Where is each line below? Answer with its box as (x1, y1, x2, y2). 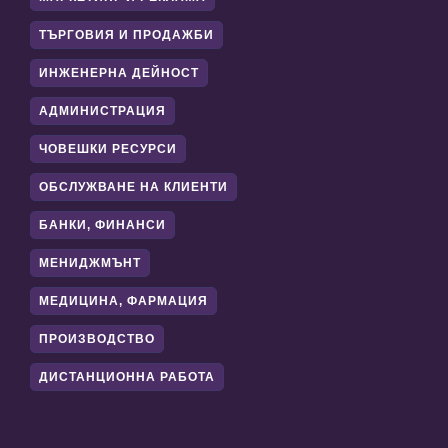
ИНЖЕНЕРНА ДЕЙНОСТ (39, 66, 199, 81)
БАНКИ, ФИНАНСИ (39, 218, 166, 233)
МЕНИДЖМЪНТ (39, 256, 141, 271)
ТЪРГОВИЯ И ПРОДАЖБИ (39, 28, 214, 43)
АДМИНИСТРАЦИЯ (39, 104, 166, 119)
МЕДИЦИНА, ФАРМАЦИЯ (39, 294, 208, 309)
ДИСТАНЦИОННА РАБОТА (39, 370, 215, 385)
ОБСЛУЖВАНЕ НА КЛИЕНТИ (39, 180, 228, 195)
